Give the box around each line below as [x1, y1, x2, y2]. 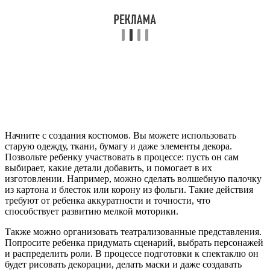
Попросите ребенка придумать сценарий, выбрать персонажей [5, 237, 263, 248]
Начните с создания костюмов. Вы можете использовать [5, 130, 236, 140]
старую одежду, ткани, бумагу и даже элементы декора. [5, 140, 232, 151]
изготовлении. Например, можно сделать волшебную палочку [5, 173, 262, 184]
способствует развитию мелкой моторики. [5, 206, 178, 216]
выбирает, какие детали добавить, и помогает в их [5, 162, 212, 173]
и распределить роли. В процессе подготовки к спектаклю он [5, 248, 259, 259]
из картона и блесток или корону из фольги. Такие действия [5, 184, 253, 195]
